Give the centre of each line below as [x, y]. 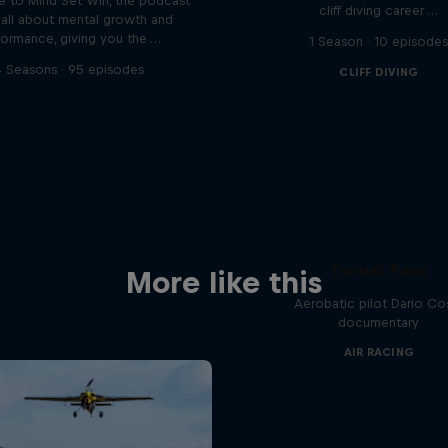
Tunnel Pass [379, 270]
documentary [379, 322]
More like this [223, 282]
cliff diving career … [379, 10]
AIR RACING [379, 352]
